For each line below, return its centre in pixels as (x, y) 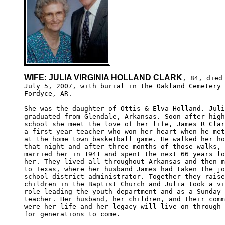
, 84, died (202, 78)
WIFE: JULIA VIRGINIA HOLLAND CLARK (103, 77)
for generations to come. (76, 214)
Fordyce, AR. (48, 93)
